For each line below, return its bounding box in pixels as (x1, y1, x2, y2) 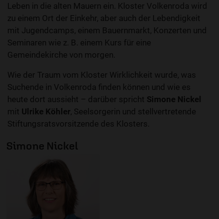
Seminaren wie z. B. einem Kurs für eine (7, 38, 151, 48)
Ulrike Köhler (22, 107, 70, 117)
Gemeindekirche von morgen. (7, 50, 115, 60)
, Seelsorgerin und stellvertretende (70, 107, 196, 117)
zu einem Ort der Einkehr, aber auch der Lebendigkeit (7, 13, 200, 23)
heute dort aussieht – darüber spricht (7, 94, 147, 105)
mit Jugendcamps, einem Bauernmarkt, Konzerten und (7, 25, 207, 36)
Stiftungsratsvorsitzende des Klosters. (7, 119, 152, 129)
